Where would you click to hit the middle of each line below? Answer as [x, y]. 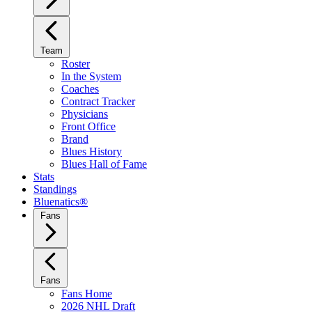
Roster [76, 64]
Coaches [80, 89]
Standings [55, 189]
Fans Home [87, 294]
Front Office [88, 126]
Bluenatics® [61, 202]
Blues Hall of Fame [104, 164]
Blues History [92, 151]
